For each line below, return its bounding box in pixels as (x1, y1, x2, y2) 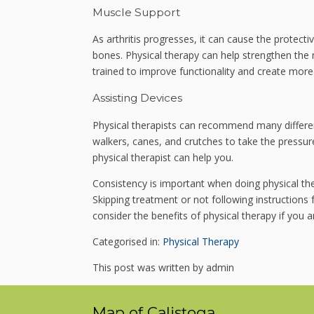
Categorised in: (93, 234, 163, 248)
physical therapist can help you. (93, 150, 236, 164)
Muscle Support (93, 5, 180, 19)
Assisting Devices (93, 91, 182, 105)
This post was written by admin (93, 260, 234, 274)
